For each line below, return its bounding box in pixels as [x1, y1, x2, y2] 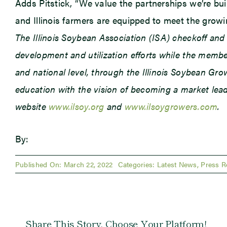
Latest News [157, 159, 197, 169]
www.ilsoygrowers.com [125, 100, 218, 112]
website [15, 100, 49, 112]
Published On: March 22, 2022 [15, 159, 113, 169]
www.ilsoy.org [49, 100, 104, 112]
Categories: [118, 159, 157, 169]
